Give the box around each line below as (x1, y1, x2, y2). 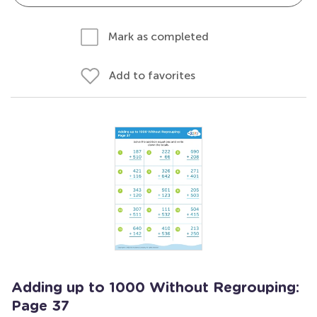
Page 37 (11, 299, 69, 313)
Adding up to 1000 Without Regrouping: (11, 281, 299, 295)
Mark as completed (108, 30, 209, 43)
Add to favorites (109, 69, 195, 82)
